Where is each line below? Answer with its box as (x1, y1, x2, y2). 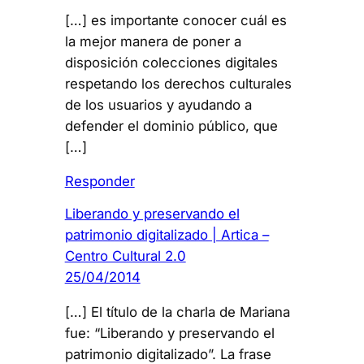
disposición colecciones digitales (64, 54, 278, 71)
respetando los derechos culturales (64, 75, 292, 92)
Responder (64, 173, 135, 190)
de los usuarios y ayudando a (64, 96, 252, 113)
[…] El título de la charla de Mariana (64, 303, 290, 320)
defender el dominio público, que (64, 117, 278, 134)
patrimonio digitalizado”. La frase (64, 345, 271, 362)
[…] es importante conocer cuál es (64, 11, 287, 28)
